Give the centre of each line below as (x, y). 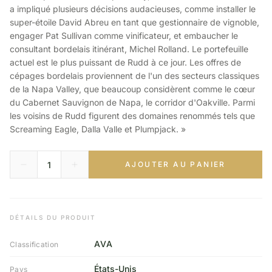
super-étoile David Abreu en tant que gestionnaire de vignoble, (134, 22)
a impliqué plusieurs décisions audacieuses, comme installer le (133, 9)
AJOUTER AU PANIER (175, 164)
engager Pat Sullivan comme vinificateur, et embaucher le (124, 36)
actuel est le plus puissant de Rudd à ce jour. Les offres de (125, 62)
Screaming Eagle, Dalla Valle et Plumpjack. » (98, 129)
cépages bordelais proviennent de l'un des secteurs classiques (134, 76)
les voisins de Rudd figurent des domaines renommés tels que (132, 116)
